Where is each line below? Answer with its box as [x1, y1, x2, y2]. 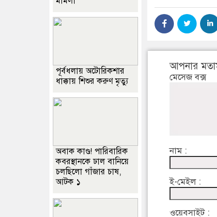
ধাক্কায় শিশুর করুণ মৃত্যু [56, 76, 128, 86]
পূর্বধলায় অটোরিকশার [56, 66, 124, 76]
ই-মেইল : [170, 176, 201, 187]
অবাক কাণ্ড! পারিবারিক [56, 146, 128, 156]
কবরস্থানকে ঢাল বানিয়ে [56, 156, 129, 167]
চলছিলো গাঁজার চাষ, [56, 167, 122, 177]
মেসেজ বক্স [170, 72, 206, 83]
